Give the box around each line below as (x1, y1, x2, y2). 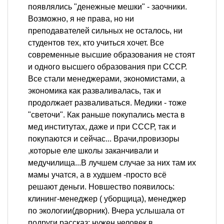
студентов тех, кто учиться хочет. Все (28, 38, 164, 47)
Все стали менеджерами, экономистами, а (28, 74, 185, 83)
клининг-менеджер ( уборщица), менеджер (28, 194, 186, 203)
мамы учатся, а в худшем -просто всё (28, 170, 166, 179)
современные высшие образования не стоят (28, 50, 195, 59)
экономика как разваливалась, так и (28, 86, 161, 95)
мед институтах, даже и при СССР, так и (28, 122, 176, 131)
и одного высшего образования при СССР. (28, 62, 187, 71)
